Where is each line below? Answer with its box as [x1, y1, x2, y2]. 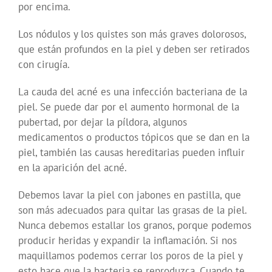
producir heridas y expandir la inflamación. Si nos [18, 234, 237, 248]
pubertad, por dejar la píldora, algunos [18, 115, 187, 129]
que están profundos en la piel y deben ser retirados [18, 42, 250, 56]
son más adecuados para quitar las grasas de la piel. [18, 203, 246, 217]
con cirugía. [18, 58, 70, 72]
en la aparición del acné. [18, 161, 127, 175]
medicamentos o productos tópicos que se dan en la [18, 131, 250, 144]
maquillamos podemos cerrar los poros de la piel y [18, 249, 242, 263]
